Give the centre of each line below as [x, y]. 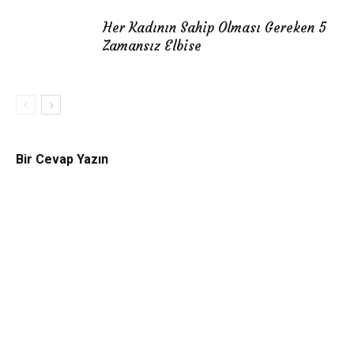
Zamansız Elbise [152, 46]
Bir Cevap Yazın [62, 159]
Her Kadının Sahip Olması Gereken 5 [215, 28]
